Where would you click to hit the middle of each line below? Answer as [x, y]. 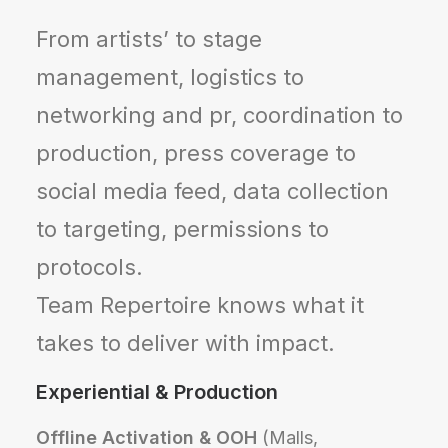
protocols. [89, 267]
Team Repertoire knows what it [200, 305]
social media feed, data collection [212, 191]
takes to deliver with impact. [185, 343]
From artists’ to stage [149, 39]
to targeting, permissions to [182, 229]
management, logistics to [170, 77]
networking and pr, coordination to [219, 115]
